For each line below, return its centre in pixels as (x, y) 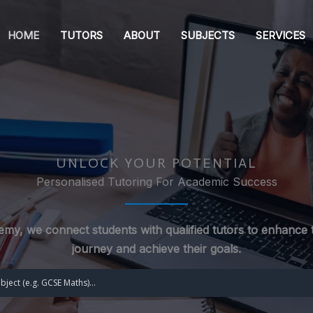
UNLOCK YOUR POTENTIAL (156, 163)
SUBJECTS (208, 35)
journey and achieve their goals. (156, 249)
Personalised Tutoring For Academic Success (156, 182)
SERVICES (281, 35)
